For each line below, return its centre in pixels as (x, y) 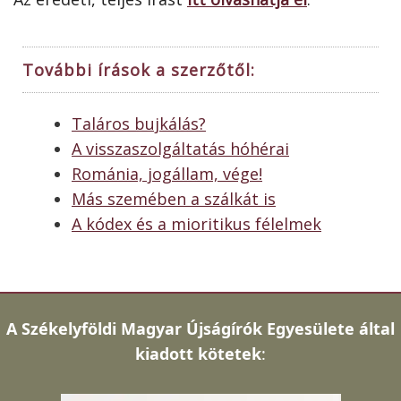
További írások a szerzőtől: (139, 70)
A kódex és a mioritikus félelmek (196, 224)
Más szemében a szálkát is (174, 199)
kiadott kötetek (198, 354)
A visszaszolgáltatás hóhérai (180, 149)
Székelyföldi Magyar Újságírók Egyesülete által (208, 329)
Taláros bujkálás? (139, 124)
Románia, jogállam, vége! (167, 174)
